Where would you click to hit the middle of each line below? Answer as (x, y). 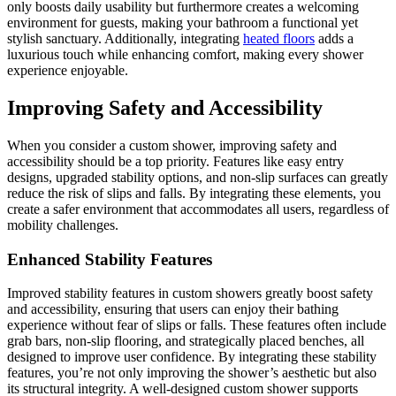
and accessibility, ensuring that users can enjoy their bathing (173, 309)
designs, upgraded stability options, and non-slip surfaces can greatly (198, 177)
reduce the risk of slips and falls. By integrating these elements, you (194, 193)
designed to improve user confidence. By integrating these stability (192, 357)
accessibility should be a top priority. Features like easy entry (175, 161)
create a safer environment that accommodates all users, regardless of (198, 209)
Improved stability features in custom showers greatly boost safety (190, 293)
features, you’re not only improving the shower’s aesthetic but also (192, 373)
